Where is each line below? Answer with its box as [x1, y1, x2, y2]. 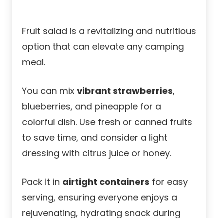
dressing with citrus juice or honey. [22, 146, 171, 159]
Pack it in [22, 175, 62, 188]
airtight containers [62, 175, 149, 188]
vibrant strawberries [77, 84, 173, 97]
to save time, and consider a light [22, 131, 167, 144]
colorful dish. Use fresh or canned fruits [22, 115, 192, 128]
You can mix [22, 84, 77, 97]
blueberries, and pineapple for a [22, 100, 161, 112]
